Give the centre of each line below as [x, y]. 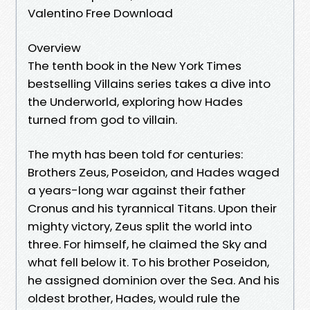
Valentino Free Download [100, 13]
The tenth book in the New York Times [135, 65]
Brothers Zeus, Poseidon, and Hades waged [154, 172]
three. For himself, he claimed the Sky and [147, 244]
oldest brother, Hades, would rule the [134, 298]
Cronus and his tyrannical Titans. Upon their [152, 208]
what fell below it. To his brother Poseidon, [148, 262]
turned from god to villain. [102, 119]
